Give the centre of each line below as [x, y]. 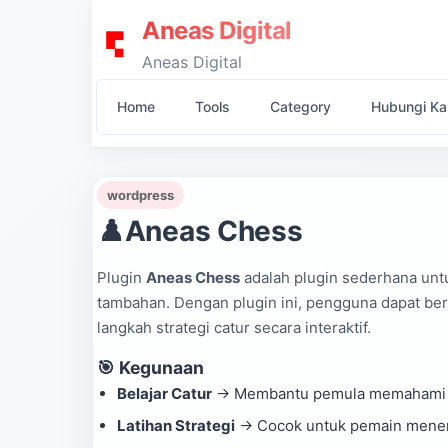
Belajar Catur [164, 393]
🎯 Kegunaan [150, 367]
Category [300, 106]
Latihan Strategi [176, 425]
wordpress [140, 195]
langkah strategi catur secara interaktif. [234, 327]
